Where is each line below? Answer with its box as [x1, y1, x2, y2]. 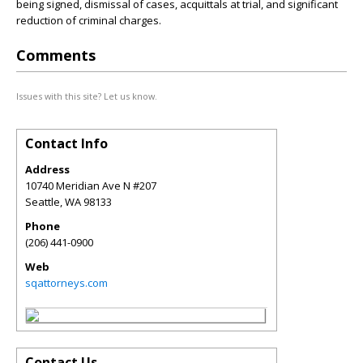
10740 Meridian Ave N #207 [25, 178, 156, 193]
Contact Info [25, 135, 108, 152]
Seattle [25, 194, 60, 209]
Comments [16, 45, 96, 65]
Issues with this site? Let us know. [16, 90, 157, 102]
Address [25, 162, 70, 177]
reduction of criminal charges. [16, 13, 161, 28]
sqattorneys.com [25, 275, 108, 290]
